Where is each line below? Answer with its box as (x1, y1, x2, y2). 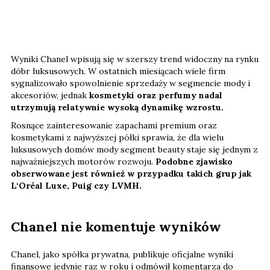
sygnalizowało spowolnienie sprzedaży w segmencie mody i (11, 77, 250, 89)
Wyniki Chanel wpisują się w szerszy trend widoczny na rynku (11, 53, 259, 64)
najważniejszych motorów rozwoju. (11, 155, 155, 167)
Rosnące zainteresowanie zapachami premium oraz (11, 119, 217, 131)
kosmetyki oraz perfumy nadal (89, 89, 222, 101)
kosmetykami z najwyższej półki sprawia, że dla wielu (11, 131, 224, 143)
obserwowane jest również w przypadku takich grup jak (11, 168, 251, 179)
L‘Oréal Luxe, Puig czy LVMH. (11, 180, 142, 191)
